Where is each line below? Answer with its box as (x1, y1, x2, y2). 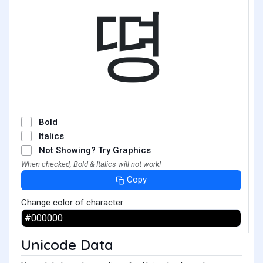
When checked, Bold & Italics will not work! (21, 160, 161, 168)
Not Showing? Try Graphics (39, 145, 151, 156)
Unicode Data (21, 235, 113, 254)
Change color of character (21, 197, 123, 208)
